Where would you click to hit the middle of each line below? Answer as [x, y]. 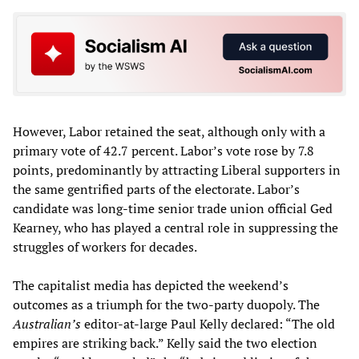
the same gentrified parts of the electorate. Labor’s [156, 190]
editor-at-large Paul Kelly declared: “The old [208, 324]
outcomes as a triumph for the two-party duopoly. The [166, 305]
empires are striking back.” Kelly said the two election [165, 343]
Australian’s [47, 324]
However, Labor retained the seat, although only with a [169, 132]
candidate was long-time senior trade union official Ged [173, 209]
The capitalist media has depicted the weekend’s [151, 286]
